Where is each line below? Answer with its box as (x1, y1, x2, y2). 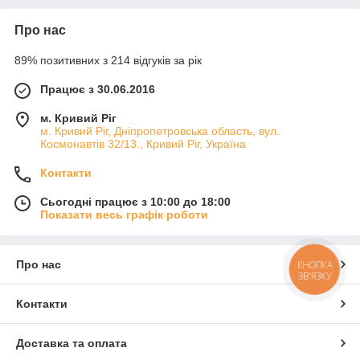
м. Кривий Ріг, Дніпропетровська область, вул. (40, 124, 280, 137)
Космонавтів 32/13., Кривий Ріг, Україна (40, 137, 246, 150)
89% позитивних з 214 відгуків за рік (14, 53, 202, 67)
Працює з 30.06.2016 (40, 82, 155, 96)
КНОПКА (297, 259, 333, 272)
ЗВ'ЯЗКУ (297, 269, 332, 283)
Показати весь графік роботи (40, 207, 208, 221)
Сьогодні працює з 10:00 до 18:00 (40, 194, 231, 208)
